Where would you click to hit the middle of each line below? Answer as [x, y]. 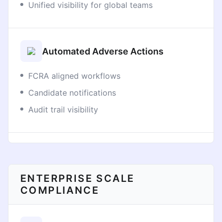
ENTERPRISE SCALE [78, 178]
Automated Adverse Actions [103, 51]
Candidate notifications [72, 93]
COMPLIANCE [60, 190]
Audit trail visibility [63, 110]
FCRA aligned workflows [74, 76]
